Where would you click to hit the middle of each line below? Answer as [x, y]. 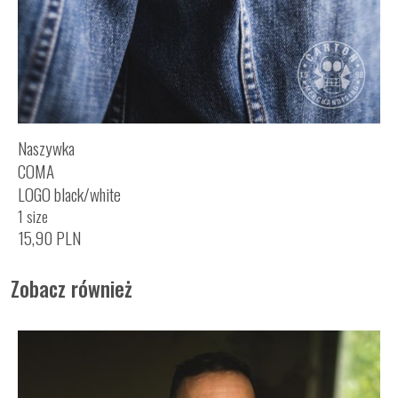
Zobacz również [72, 288]
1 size [33, 216]
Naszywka [46, 148]
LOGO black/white [69, 195]
